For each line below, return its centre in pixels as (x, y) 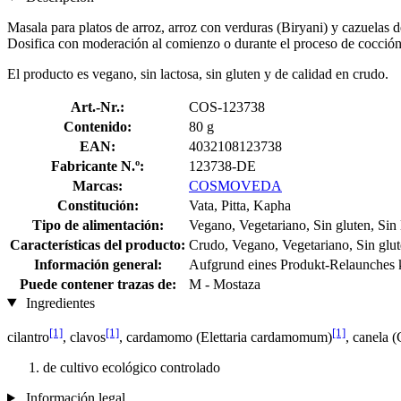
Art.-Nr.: (98, 107)
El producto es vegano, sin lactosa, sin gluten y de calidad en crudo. (198, 73)
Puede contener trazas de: (98, 284)
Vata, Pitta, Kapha (240, 205)
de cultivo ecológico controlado (132, 367)
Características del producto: (98, 244)
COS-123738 (227, 107)
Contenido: (98, 126)
